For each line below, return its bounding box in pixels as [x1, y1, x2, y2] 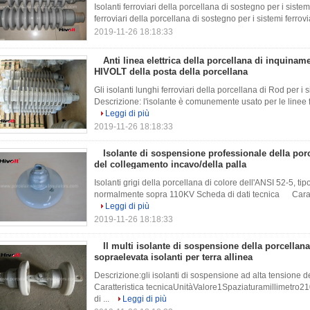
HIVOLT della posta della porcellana [94, 66, 248, 77]
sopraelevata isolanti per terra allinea [94, 252, 253, 262]
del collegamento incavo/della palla [94, 159, 246, 170]
